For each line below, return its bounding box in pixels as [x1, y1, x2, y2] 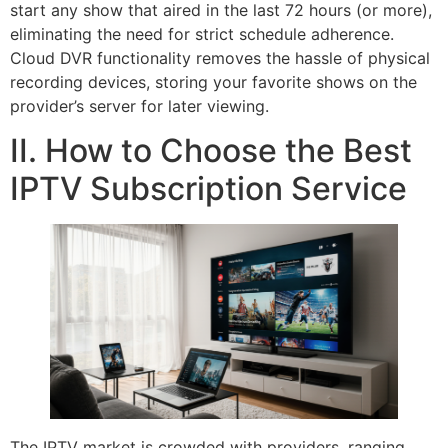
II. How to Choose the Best [10, 131, 412, 171]
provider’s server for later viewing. [10, 95, 269, 116]
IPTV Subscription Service [10, 169, 407, 209]
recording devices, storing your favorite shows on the [10, 71, 417, 92]
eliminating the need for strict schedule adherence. [10, 23, 394, 44]
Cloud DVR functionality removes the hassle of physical [10, 47, 430, 68]
